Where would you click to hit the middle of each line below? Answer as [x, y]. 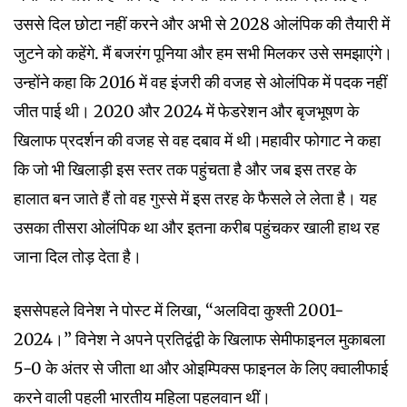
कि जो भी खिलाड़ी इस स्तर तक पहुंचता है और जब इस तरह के [185, 170]
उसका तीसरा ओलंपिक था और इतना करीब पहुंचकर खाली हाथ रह [197, 228]
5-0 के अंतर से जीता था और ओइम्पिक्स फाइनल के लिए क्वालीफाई [201, 369]
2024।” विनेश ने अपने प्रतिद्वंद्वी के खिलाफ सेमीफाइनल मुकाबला [199, 340]
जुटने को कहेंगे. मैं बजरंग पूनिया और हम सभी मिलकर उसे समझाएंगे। [203, 54]
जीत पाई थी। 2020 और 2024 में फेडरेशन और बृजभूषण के [186, 112]
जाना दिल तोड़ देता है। [78, 257]
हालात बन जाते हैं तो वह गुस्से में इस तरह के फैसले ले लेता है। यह [195, 199]
